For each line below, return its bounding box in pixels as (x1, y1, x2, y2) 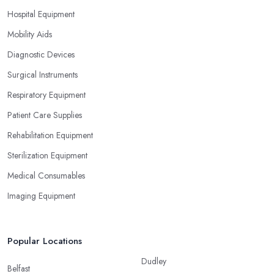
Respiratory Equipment (7, 88, 86, 101)
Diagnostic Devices (7, 48, 75, 61)
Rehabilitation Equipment (7, 128, 93, 141)
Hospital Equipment (7, 7, 75, 20)
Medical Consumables (7, 169, 85, 182)
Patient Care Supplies (7, 108, 82, 121)
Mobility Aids (7, 28, 52, 40)
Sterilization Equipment (7, 149, 87, 161)
